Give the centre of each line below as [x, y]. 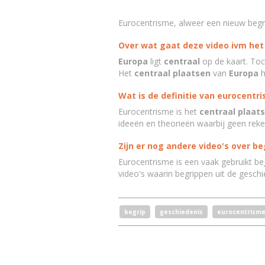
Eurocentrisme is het [159, 112]
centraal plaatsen [172, 73]
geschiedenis [181, 212]
